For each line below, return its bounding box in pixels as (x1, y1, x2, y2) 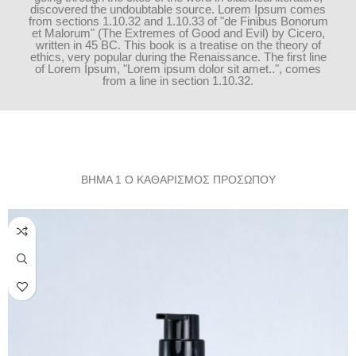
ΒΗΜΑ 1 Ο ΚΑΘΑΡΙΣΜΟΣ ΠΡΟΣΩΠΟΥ (80, 173, 276, 186)
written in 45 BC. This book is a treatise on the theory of (35, 38, 321, 52)
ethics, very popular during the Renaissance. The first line (29, 50, 327, 64)
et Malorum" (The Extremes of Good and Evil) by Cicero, (31, 26, 325, 40)
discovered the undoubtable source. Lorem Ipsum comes (30, 2, 326, 16)
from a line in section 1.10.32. (103, 74, 253, 87)
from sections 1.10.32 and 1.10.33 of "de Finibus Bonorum (28, 14, 328, 28)
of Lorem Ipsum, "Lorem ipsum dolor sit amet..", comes (35, 62, 321, 75)
